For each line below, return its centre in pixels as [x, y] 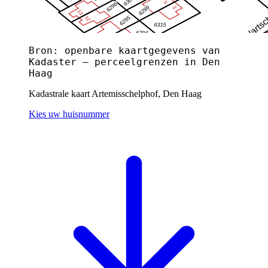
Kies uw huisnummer [69, 114]
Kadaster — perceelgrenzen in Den [124, 62]
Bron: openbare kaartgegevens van [124, 50]
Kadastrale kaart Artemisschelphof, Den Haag [115, 93]
